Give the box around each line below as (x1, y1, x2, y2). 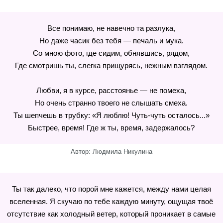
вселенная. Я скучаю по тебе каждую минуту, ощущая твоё (9, 197, 214, 206)
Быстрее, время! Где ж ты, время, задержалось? (28, 123, 195, 132)
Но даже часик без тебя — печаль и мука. (39, 36, 184, 45)
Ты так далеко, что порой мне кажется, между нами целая (11, 185, 211, 193)
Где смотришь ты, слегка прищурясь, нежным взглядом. (15, 61, 208, 70)
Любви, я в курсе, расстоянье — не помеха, (36, 86, 187, 95)
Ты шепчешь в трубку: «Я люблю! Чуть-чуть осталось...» (13, 111, 210, 119)
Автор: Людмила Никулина (71, 148, 152, 155)
